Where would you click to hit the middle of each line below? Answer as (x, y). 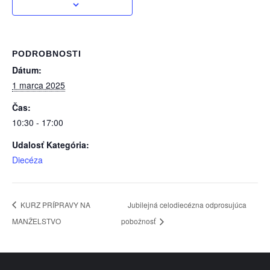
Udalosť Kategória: (51, 145)
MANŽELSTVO (36, 221)
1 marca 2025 (39, 85)
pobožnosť (140, 221)
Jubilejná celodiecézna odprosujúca (187, 204)
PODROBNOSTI (47, 54)
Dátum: (27, 70)
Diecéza (27, 160)
